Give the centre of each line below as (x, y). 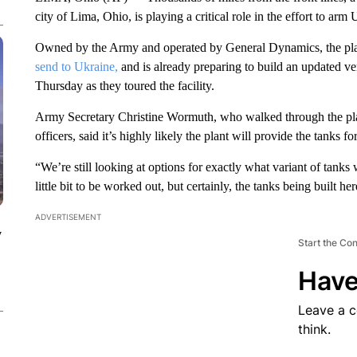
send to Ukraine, (76, 67)
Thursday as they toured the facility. (124, 86)
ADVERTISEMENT (68, 217)
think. (314, 329)
